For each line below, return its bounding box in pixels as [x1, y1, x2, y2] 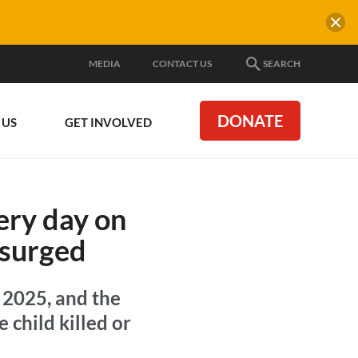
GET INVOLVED [65, 115, 152, 129]
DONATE [217, 111, 283, 130]
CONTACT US [153, 58, 212, 70]
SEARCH [263, 58, 300, 70]
